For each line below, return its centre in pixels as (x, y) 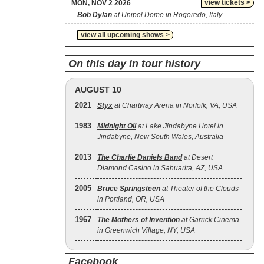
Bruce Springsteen (129, 189)
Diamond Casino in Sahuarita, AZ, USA (160, 168)
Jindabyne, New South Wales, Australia (160, 137)
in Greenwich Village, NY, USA (146, 230)
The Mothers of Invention (138, 220)
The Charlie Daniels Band (140, 157)
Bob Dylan (95, 15)
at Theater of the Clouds (199, 189)
